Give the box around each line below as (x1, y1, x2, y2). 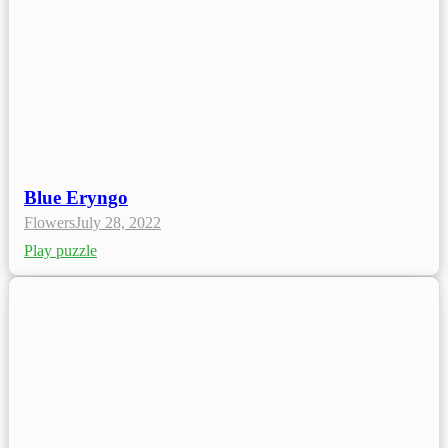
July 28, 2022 (75, 213, 161, 231)
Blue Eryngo (24, 186, 128, 208)
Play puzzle (24, 241, 97, 259)
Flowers (24, 213, 75, 231)
